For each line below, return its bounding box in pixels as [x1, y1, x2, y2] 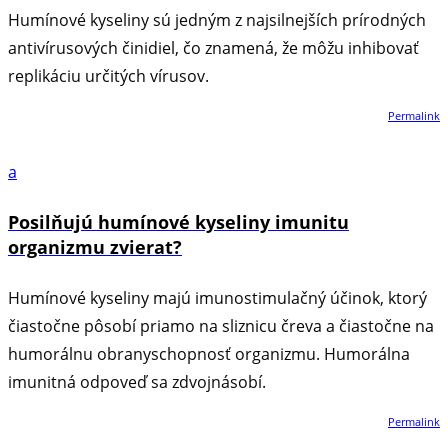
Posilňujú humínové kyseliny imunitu [8, 209, 349, 234]
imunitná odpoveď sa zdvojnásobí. [8, 370, 266, 393]
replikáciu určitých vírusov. [8, 64, 209, 87]
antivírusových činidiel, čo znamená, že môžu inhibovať [8, 36, 419, 59]
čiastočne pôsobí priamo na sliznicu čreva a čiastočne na [8, 314, 434, 337]
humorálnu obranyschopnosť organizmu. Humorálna [8, 342, 410, 365]
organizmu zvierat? [8, 234, 182, 259]
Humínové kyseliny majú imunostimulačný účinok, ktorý [8, 286, 427, 309]
